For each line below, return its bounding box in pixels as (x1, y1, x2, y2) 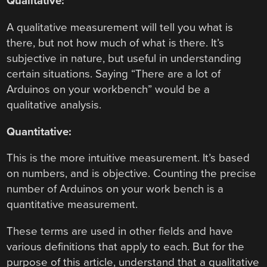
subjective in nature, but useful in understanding (7, 52, 242, 66)
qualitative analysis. (7, 98, 102, 112)
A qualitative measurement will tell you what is (7, 21, 234, 35)
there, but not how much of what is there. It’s (7, 36, 225, 50)
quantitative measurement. (7, 198, 138, 212)
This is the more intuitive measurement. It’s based (7, 151, 250, 165)
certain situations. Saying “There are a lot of (7, 67, 221, 81)
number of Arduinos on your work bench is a (7, 182, 224, 196)
